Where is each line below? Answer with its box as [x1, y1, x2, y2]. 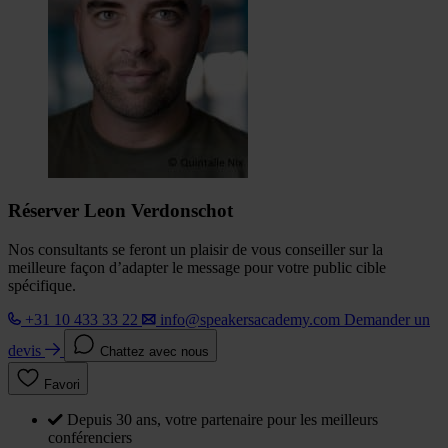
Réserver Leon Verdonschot [8, 200, 233, 222]
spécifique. [8, 277, 76, 295]
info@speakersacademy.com [160, 311, 340, 329]
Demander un [344, 311, 430, 329]
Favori [44, 377, 80, 393]
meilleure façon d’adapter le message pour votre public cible [8, 259, 386, 277]
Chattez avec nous [100, 344, 209, 360]
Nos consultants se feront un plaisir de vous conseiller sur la [8, 241, 383, 259]
